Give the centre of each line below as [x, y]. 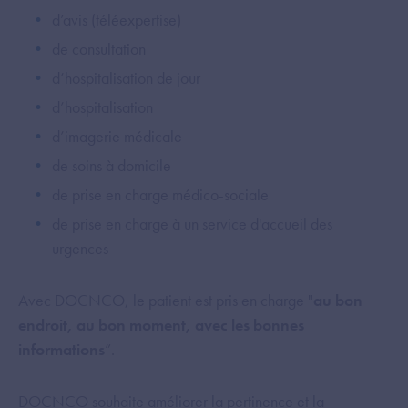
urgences [80, 248]
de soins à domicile [112, 165]
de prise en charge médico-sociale [160, 194]
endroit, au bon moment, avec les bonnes [161, 324]
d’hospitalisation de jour [126, 77]
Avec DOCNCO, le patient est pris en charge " [166, 300]
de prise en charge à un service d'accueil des [192, 223]
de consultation [99, 48]
